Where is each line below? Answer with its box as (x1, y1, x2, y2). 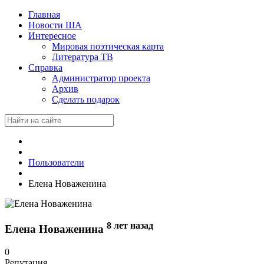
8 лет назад (107, 220, 153, 230)
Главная (28, 9, 60, 19)
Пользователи (28, 157, 84, 167)
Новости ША (28, 20, 82, 30)
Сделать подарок (52, 94, 120, 104)
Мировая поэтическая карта (52, 41, 164, 51)
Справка (28, 62, 62, 72)
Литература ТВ (52, 52, 113, 62)
